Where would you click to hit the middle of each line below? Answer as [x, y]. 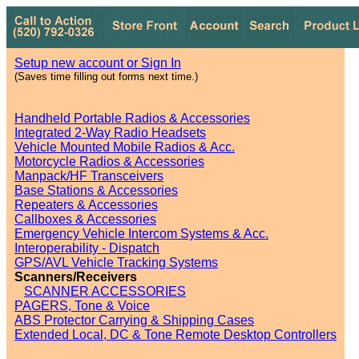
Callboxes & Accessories [85, 219]
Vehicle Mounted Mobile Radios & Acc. [125, 147]
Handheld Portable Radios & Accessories [132, 118]
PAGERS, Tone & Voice [82, 306]
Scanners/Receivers [76, 277]
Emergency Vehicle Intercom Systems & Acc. [141, 234]
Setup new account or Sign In [98, 63]
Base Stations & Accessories [96, 190]
